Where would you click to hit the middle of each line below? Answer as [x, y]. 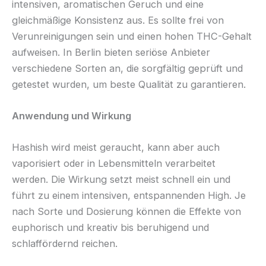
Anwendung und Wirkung [72, 115]
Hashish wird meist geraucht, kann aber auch [116, 148]
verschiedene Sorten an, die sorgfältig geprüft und [127, 68]
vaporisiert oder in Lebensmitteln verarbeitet [114, 164]
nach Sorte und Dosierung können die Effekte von [126, 212]
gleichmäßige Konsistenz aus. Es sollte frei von [118, 20]
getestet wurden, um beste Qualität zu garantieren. [129, 84]
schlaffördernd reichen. [65, 244]
